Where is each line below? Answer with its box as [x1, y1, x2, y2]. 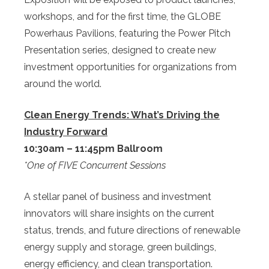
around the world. [24, 78, 101, 90]
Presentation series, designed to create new [24, 44, 216, 56]
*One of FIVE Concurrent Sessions [24, 160, 166, 172]
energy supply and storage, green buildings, [24, 241, 216, 253]
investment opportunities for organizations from [24, 61, 237, 73]
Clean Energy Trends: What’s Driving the [24, 109, 220, 121]
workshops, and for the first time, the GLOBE [24, 11, 221, 23]
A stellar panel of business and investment [24, 191, 211, 203]
